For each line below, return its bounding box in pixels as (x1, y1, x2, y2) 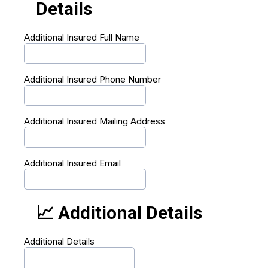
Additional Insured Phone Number (24, 74, 161, 85)
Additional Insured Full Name (24, 32, 139, 43)
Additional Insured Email (24, 157, 121, 169)
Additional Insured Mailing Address (24, 115, 165, 127)
